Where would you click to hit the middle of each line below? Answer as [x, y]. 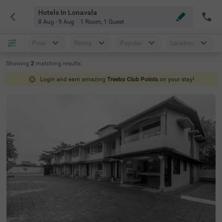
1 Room [90, 22]
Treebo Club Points [132, 79]
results [72, 63]
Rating [83, 43]
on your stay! [177, 79]
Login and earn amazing [73, 79]
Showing [18, 63]
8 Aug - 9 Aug [56, 22]
